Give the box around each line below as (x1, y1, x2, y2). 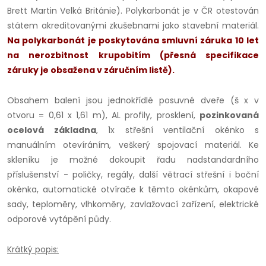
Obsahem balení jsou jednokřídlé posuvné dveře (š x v (7, 94, 259, 107)
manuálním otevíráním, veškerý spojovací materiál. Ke (7, 139, 259, 151)
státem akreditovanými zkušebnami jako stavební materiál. (7, 20, 259, 32)
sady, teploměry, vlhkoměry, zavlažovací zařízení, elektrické (7, 198, 259, 211)
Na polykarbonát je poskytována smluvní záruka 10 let (7, 34, 259, 47)
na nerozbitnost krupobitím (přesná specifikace (7, 49, 259, 62)
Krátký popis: (7, 243, 59, 256)
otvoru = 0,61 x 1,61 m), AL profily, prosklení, (7, 109, 199, 122)
